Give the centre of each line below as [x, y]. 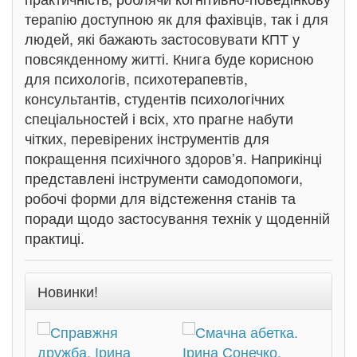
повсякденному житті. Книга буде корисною [169, 58]
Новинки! [68, 291]
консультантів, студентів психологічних [155, 98]
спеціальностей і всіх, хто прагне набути [159, 118]
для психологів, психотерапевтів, [136, 78]
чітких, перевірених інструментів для [147, 138]
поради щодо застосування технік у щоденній [177, 218]
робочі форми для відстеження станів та [160, 198]
